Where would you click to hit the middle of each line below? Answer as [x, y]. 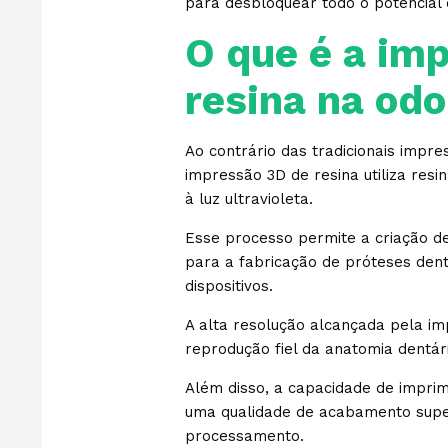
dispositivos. [228, 285]
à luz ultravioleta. [251, 198]
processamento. [246, 435]
